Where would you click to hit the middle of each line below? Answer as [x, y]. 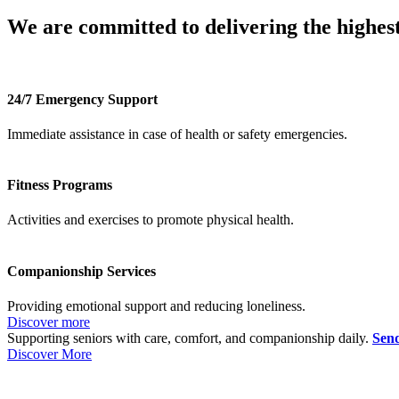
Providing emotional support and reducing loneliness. [156, 306]
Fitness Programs [60, 185]
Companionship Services [81, 271]
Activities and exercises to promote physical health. [151, 220]
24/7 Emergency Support [82, 99]
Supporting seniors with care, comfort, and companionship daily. [190, 338]
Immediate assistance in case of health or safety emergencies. [177, 134]
